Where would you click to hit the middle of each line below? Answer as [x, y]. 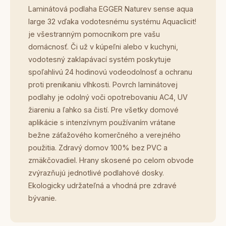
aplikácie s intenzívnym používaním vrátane [102, 122]
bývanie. [42, 198]
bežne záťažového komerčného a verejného [104, 135]
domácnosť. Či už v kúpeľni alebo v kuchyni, [103, 47]
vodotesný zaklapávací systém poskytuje [100, 59]
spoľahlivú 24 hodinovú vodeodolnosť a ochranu [110, 72]
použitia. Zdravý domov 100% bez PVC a [98, 148]
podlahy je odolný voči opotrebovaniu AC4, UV [108, 97]
